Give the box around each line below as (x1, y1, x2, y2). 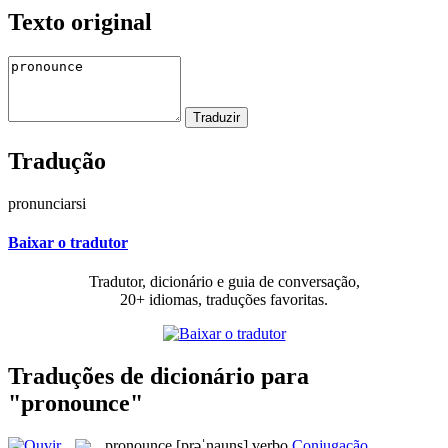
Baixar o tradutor (8, 233, 128, 251)
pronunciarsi (8, 194, 86, 212)
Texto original (8, 8, 152, 35)
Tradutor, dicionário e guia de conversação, (88, 273, 360, 291)
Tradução (8, 147, 106, 174)
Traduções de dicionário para (8, 362, 309, 389)
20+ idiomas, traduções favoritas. (120, 291, 328, 309)
